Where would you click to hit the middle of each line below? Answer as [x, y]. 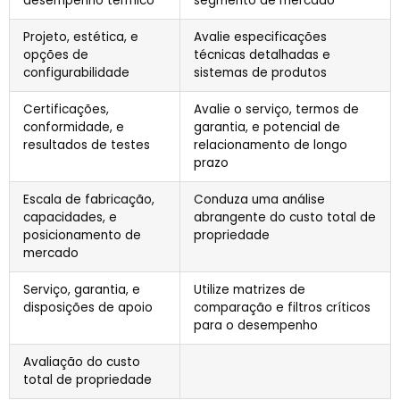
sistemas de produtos [260, 73]
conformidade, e [74, 128]
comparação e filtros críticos [282, 308]
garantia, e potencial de [267, 128]
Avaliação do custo [82, 362]
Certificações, [66, 110]
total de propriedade [87, 380]
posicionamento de [82, 236]
